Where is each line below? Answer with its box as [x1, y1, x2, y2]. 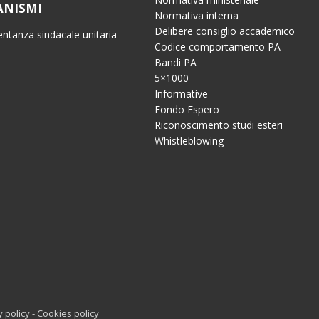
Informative [154, 87, 208, 100]
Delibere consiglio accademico [154, 24, 295, 38]
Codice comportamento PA [154, 40, 281, 53]
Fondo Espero [154, 103, 219, 116]
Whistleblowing [154, 134, 224, 147]
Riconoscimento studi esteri [154, 118, 283, 132]
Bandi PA [154, 56, 197, 69]
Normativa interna [154, 9, 239, 22]
